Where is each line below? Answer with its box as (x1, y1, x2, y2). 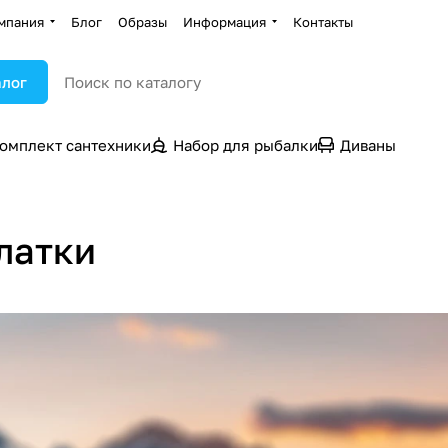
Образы (118, 13, 167, 30)
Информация (183, 13, 266, 30)
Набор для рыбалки (173, 136, 318, 154)
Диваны (340, 136, 396, 154)
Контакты (293, 13, 353, 30)
